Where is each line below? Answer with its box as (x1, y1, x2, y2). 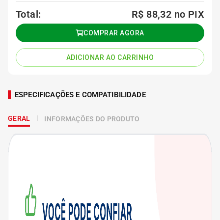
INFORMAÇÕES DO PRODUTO (44, 115, 140, 123)
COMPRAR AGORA (83, 29, 144, 37)
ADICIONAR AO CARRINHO (66, 54, 154, 61)
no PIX (174, 8, 204, 20)
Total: (16, 8, 41, 20)
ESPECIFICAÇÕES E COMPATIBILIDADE (15, 90, 146, 99)
